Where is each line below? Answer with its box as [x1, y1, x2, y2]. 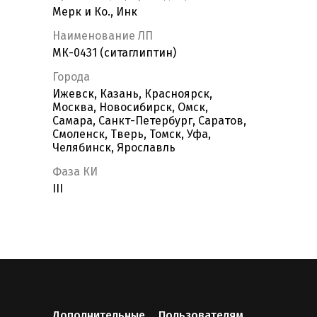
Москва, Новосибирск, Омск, [52, 100, 208, 115]
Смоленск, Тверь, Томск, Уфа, [52, 127, 211, 142]
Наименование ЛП [52, 29, 153, 43]
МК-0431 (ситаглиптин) [52, 46, 176, 60]
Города [52, 70, 90, 84]
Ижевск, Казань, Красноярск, [52, 87, 212, 101]
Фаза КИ [52, 165, 98, 179]
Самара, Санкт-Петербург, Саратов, [52, 114, 246, 128]
